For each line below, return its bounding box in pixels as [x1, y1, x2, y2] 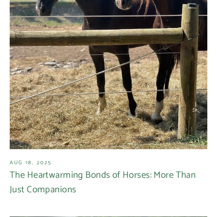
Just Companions [10, 182, 77, 197]
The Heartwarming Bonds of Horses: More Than [10, 167, 196, 183]
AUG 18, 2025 [10, 158, 52, 167]
